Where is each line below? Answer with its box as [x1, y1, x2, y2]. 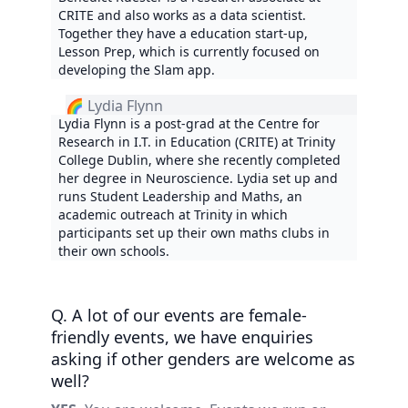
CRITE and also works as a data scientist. [58, 5, 306, 24]
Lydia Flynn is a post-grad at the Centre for [58, 114, 320, 132]
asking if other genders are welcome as [51, 347, 355, 370]
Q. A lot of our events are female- [51, 303, 307, 326]
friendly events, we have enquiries [51, 325, 313, 348]
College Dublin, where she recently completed [58, 150, 341, 168]
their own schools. [58, 241, 169, 260]
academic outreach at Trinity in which [58, 205, 288, 223]
